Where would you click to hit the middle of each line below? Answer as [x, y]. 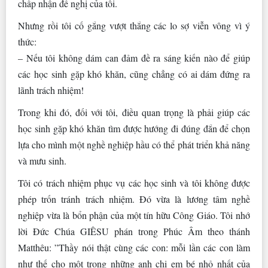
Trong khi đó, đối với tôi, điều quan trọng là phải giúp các [134, 112]
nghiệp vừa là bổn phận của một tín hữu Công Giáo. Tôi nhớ [134, 215]
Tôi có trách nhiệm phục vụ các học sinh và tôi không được [134, 183]
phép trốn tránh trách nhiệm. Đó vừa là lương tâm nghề [134, 199]
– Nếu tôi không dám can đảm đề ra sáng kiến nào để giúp [134, 58]
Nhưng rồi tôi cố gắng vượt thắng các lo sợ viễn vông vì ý [134, 26]
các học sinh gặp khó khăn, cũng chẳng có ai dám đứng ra [134, 74]
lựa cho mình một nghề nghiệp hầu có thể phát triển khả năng [134, 145]
